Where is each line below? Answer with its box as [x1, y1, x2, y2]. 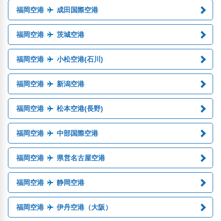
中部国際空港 [56, 129, 98, 137]
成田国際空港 [56, 6, 98, 14]
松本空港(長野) [56, 105, 103, 112]
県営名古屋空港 [56, 154, 105, 162]
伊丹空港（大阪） [56, 203, 112, 211]
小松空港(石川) [56, 55, 103, 63]
